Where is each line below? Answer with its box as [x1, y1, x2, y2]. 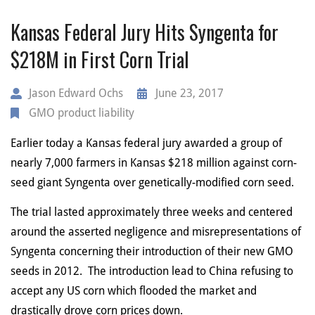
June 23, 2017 [155, 86, 224, 100]
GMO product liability [29, 105, 134, 120]
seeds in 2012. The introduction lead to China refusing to [11, 264, 293, 278]
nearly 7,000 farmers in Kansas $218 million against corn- [11, 155, 297, 169]
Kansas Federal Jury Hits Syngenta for [11, 17, 278, 46]
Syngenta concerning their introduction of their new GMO [11, 245, 293, 259]
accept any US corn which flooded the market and [11, 284, 257, 298]
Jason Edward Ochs [29, 86, 123, 100]
